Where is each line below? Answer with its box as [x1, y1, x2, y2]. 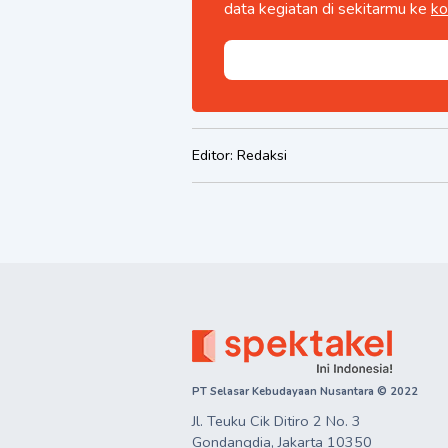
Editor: [192, 145, 237, 166]
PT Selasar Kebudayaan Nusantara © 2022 [192, 384, 418, 400]
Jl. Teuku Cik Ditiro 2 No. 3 [192, 411, 361, 432]
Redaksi [237, 145, 287, 166]
